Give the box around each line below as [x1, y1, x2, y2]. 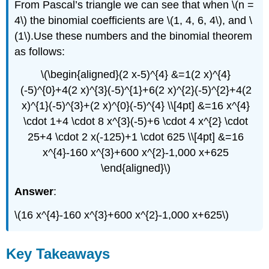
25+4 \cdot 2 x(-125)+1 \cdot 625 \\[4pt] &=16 [28, 131, 244, 144]
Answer [14, 186, 54, 198]
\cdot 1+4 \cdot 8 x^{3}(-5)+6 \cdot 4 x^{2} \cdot [23, 115, 248, 128]
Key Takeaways [6, 245, 110, 262]
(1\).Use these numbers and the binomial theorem [14, 29, 253, 42]
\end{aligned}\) [101, 162, 171, 175]
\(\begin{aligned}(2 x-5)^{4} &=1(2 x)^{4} [41, 68, 231, 81]
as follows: [14, 45, 65, 58]
